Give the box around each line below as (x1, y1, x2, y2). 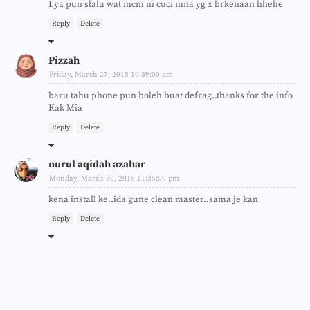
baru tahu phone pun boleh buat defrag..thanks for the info (48, 89, 293, 101)
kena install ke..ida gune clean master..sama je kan (48, 193, 258, 205)
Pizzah (48, 53, 80, 67)
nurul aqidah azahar (48, 157, 145, 171)
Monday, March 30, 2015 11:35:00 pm (49, 173, 179, 183)
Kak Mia (48, 102, 82, 113)
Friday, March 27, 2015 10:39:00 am (49, 69, 173, 80)
